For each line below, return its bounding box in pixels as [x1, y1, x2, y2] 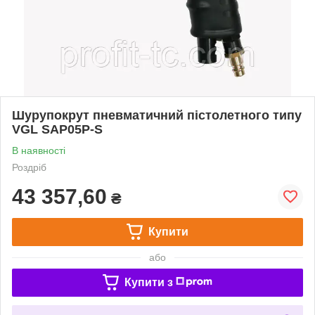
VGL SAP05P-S [12, 122, 103, 136]
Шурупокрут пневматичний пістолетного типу [12, 108, 302, 122]
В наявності [12, 144, 65, 156]
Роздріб [12, 161, 46, 173]
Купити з [124, 276, 173, 288]
